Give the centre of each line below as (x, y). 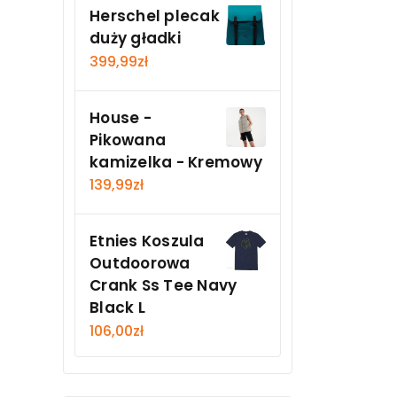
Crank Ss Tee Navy (163, 286)
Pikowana (128, 140)
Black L (117, 308)
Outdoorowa (140, 264)
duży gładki (135, 39)
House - (121, 117)
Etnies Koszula (147, 241)
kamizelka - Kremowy (176, 162)
